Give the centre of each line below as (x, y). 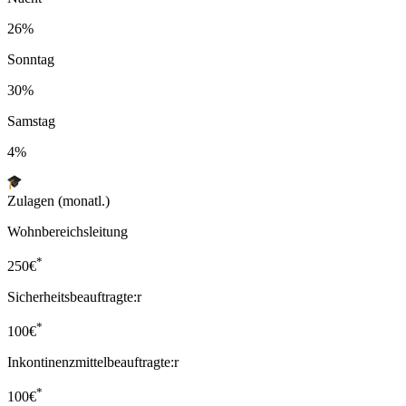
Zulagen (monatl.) (58, 200)
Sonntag (31, 59)
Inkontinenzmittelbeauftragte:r (93, 362)
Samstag (31, 121)
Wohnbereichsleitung (68, 231)
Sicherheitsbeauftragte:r (74, 297)
